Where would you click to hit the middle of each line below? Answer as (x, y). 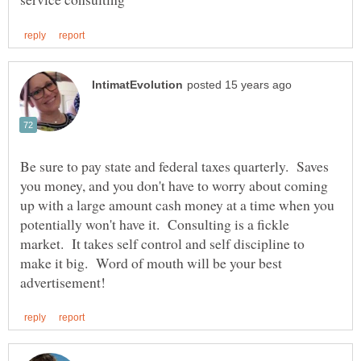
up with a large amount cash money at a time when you (177, 204)
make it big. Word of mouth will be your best (151, 262)
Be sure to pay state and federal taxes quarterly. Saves (174, 166)
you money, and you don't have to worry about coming (174, 185)
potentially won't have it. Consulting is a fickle (155, 224)
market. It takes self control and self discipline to (162, 243)
